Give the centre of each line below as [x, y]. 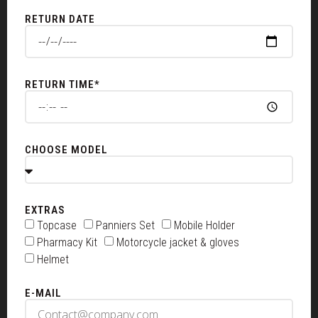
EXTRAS [45, 210]
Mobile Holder [204, 225]
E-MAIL [43, 293]
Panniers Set [125, 225]
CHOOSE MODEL [66, 150]
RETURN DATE [60, 19]
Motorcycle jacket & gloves [178, 242]
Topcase [57, 225]
